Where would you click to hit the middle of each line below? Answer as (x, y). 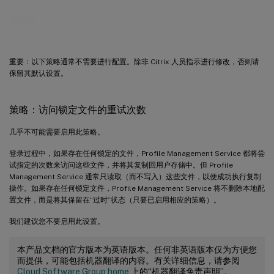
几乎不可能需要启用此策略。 (57, 132)
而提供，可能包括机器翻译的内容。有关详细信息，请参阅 (128, 260)
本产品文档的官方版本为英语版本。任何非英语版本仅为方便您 (137, 249)
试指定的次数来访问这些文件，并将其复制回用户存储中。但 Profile (121, 165)
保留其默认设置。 (39, 73)
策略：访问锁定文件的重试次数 (78, 109)
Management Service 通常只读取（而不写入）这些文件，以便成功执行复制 (135, 176)
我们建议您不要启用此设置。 (57, 221)
